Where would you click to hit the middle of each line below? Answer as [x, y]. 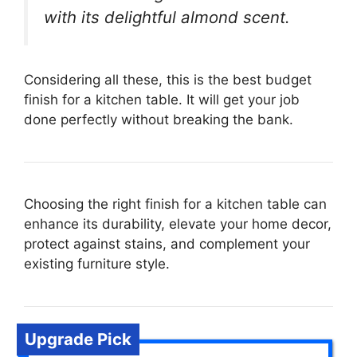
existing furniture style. [97, 263]
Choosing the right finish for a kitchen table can [175, 204]
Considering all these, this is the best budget [168, 79]
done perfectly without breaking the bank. [159, 119]
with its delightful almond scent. [167, 18]
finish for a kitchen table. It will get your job [162, 99]
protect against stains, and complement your [167, 243]
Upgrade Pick [78, 339]
